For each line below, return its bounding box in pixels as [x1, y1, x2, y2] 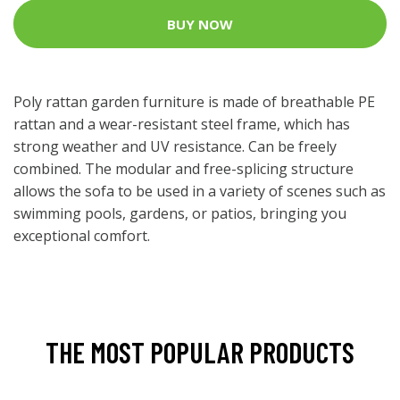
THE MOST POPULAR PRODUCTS [46, 335, 354, 369]
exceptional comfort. [13, 226, 150, 246]
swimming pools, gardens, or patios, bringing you [13, 204, 346, 223]
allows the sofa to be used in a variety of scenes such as [13, 181, 386, 201]
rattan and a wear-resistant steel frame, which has [13, 114, 350, 134]
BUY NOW [167, 14, 233, 33]
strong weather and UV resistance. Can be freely [13, 137, 337, 156]
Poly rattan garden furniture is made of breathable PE [13, 92, 375, 112]
